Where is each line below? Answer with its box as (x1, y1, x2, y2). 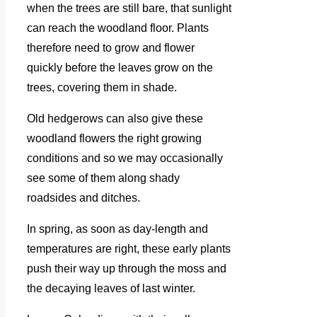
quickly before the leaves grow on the (27, 61, 213, 74)
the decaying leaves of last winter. (27, 282, 195, 294)
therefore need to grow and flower (27, 41, 195, 54)
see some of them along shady (27, 171, 180, 184)
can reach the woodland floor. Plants (27, 21, 209, 34)
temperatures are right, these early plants (27, 242, 231, 255)
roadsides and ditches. (27, 191, 140, 204)
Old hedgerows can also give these (27, 112, 203, 125)
